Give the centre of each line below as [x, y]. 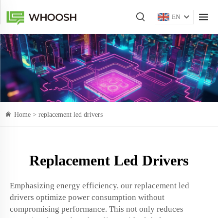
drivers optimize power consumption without [87, 197]
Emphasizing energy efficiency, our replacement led [100, 186]
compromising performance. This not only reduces [97, 209]
